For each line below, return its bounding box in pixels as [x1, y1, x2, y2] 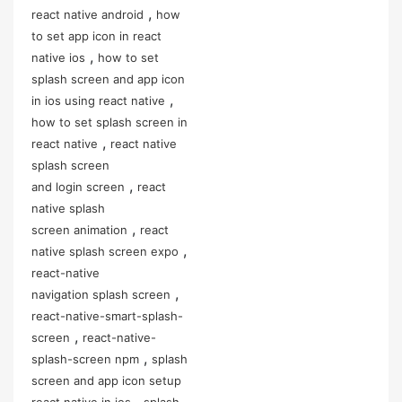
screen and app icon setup [31, 372, 181, 388]
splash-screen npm [31, 351, 139, 366]
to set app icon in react [31, 28, 162, 43]
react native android [31, 6, 144, 22]
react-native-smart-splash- [31, 308, 183, 323]
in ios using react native [31, 92, 165, 108]
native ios [31, 49, 85, 65]
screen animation [31, 222, 127, 237]
